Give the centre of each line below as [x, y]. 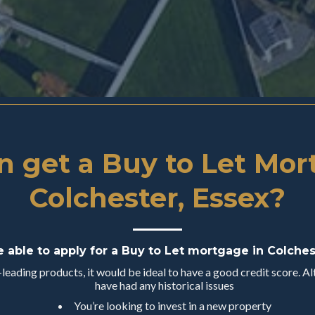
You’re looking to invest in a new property [172, 305]
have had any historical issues [165, 285]
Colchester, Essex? [157, 198]
